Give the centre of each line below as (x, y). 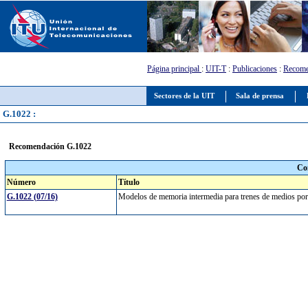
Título (129, 182)
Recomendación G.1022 (50, 146)
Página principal (174, 69)
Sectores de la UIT (184, 96)
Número (21, 182)
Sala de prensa (260, 96)
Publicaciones (255, 69)
